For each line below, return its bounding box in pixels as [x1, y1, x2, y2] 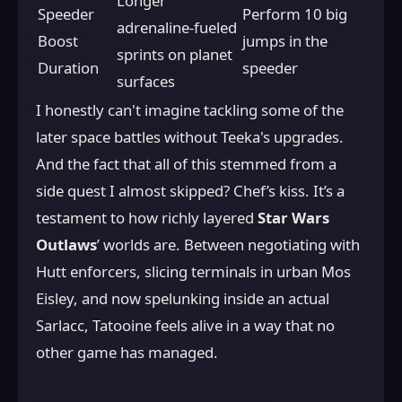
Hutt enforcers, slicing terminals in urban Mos [36, 260, 351, 282]
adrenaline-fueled [117, 16, 237, 38]
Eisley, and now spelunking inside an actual [36, 287, 329, 309]
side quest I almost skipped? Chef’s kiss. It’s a [36, 179, 345, 201]
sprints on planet [117, 43, 232, 65]
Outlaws [36, 233, 97, 255]
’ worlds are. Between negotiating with [97, 233, 360, 255]
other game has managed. [36, 341, 218, 363]
